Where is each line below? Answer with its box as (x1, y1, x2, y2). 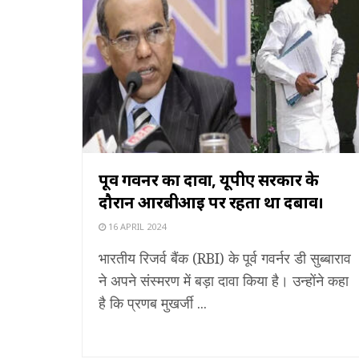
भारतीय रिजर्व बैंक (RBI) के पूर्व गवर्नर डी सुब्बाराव (99, 248, 351, 268)
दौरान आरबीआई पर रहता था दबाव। (99, 191, 324, 213)
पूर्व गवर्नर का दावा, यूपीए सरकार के (99, 168, 319, 191)
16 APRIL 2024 (106, 220, 166, 232)
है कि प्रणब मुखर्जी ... (99, 292, 207, 313)
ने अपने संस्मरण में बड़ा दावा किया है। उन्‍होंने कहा (99, 270, 349, 290)
